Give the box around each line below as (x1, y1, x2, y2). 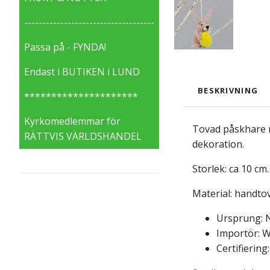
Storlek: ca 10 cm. (192, 162, 269, 176)
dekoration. (192, 137, 244, 151)
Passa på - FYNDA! (24, 40, 106, 54)
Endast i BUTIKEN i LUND (24, 64, 140, 78)
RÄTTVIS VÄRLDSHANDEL (24, 129, 142, 143)
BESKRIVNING (198, 85, 259, 96)
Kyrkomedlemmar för (24, 114, 121, 128)
